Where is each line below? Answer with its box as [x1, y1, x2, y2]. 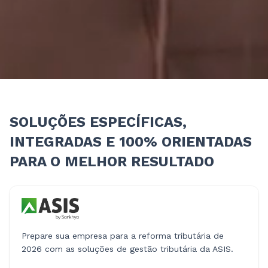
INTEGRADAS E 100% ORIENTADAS [10, 133, 252, 151]
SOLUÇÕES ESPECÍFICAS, [10, 114, 187, 131]
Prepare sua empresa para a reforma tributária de [22, 231, 224, 241]
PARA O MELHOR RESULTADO [10, 153, 214, 170]
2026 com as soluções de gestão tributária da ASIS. [22, 244, 233, 254]
